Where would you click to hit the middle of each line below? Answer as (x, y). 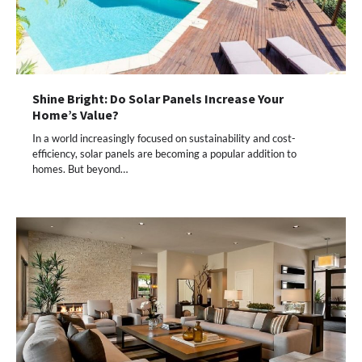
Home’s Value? (76, 115)
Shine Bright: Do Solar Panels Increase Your (158, 99)
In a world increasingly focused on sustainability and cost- (164, 139)
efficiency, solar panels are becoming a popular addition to (164, 154)
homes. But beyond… (80, 169)
